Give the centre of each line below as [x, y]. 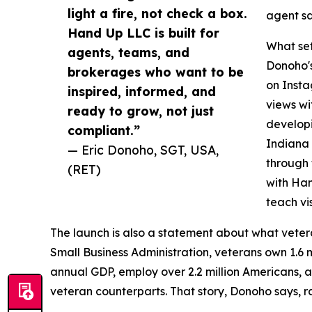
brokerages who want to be [156, 72]
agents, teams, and [128, 53]
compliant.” [104, 131]
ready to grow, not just [141, 111]
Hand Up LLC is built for [143, 33]
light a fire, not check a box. [157, 14]
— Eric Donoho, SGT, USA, [143, 150]
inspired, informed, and [142, 92]
